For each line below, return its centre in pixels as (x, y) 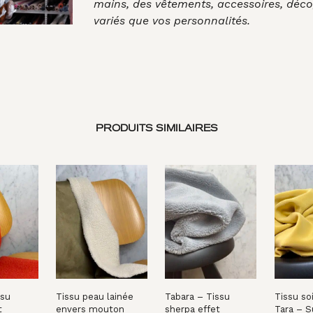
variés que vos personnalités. (172, 20)
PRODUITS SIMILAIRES (156, 128)
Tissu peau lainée (95, 297)
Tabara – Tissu (198, 297)
